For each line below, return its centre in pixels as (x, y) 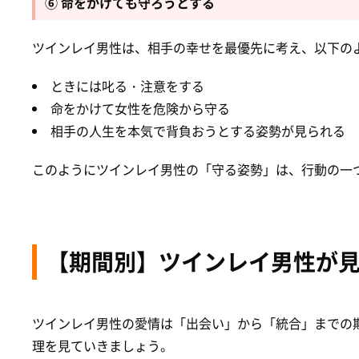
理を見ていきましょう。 (103, 345)
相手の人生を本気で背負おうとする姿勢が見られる (198, 130)
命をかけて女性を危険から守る (140, 108)
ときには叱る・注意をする (127, 85)
